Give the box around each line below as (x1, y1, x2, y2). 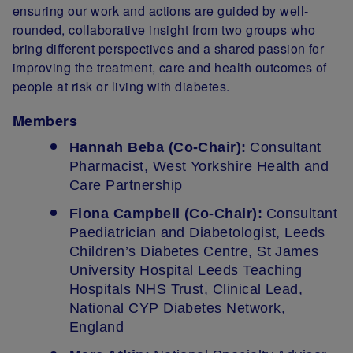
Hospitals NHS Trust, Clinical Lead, (69, 281, 303, 298)
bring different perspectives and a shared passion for (13, 39, 325, 58)
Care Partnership (69, 177, 183, 194)
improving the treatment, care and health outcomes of (13, 58, 327, 76)
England (69, 319, 124, 336)
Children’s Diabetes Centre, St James (69, 243, 319, 260)
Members (13, 110, 78, 132)
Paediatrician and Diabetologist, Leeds (69, 225, 325, 241)
